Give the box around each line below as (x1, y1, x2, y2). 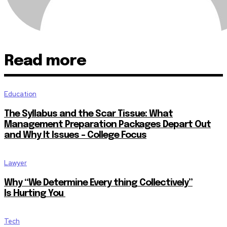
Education (4, 89, 36, 98)
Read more (4, 53, 86, 69)
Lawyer (4, 158, 27, 167)
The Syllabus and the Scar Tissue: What (4, 109, 173, 119)
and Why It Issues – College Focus (4, 130, 146, 140)
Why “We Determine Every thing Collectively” (4, 178, 193, 187)
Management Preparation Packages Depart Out (4, 120, 211, 129)
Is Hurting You (4, 188, 65, 198)
